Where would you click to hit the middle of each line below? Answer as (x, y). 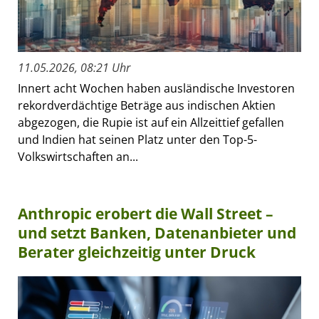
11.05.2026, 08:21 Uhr (74, 68)
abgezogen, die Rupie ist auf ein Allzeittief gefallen (151, 123)
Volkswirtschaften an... (78, 157)
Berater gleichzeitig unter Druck (137, 252)
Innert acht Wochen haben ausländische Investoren (156, 89)
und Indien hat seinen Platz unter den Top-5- (137, 140)
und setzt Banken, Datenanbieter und (157, 233)
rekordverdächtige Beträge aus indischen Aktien (147, 106)
